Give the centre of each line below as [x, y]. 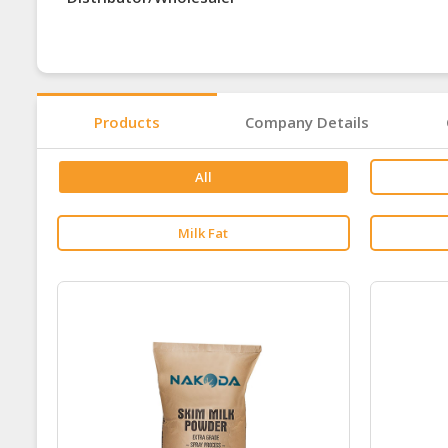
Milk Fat [203, 233]
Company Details [307, 122]
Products [127, 122]
